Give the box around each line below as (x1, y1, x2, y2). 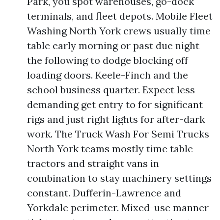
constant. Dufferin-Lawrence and (27, 187, 181, 199)
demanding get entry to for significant (27, 98, 203, 110)
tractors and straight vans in (27, 157, 159, 169)
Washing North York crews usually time (27, 25, 211, 37)
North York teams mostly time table (27, 142, 193, 155)
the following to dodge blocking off (27, 54, 188, 66)
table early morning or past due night (27, 39, 199, 52)
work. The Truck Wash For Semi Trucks (27, 128, 209, 140)
